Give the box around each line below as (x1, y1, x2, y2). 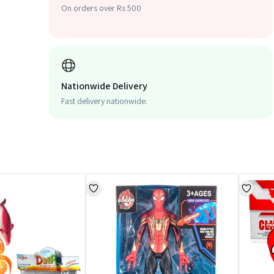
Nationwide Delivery (61, 80, 147, 92)
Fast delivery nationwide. (61, 95, 147, 106)
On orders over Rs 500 (61, 2, 141, 13)
